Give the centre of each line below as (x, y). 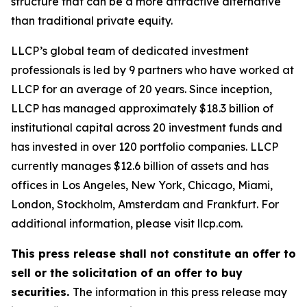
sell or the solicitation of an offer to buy (127, 273)
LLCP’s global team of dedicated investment (130, 51)
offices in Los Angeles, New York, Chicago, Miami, (142, 185)
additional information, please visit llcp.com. (127, 223)
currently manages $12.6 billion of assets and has (140, 166)
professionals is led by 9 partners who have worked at (152, 70)
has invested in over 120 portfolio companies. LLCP (145, 147)
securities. (42, 292)
